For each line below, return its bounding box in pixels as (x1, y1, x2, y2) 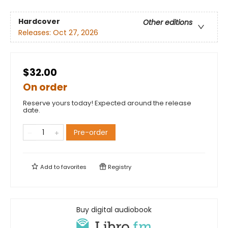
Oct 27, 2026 (53, 27, 98, 38)
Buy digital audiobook (76, 205, 152, 215)
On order (23, 80, 67, 95)
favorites (61, 163, 87, 172)
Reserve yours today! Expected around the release (23, 98, 191, 108)
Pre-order (74, 127, 108, 138)
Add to (39, 163, 61, 172)
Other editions (143, 17, 192, 27)
